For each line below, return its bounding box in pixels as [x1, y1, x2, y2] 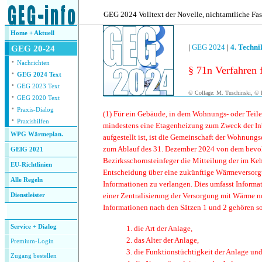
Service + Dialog [11, 223, 57, 230]
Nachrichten [17, 60, 50, 66]
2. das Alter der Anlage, [126, 236, 199, 244]
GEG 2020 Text [17, 95, 60, 101]
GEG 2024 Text [17, 71, 61, 78]
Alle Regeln [11, 177, 43, 183]
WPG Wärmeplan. [11, 131, 63, 137]
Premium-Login [11, 238, 54, 244]
